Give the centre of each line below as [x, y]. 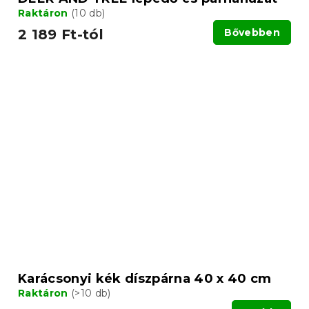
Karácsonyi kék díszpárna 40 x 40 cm [145, 278]
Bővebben [252, 33]
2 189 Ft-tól [61, 35]
